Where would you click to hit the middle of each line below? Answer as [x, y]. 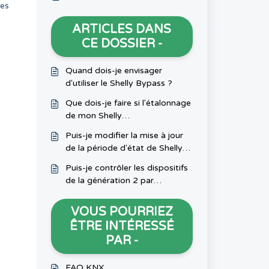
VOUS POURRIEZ [122, 212]
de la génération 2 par [109, 180]
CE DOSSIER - [122, 44]
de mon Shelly [93, 116]
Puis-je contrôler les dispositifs [126, 168]
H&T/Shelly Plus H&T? [109, 161]
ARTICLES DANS [122, 29]
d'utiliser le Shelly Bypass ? [119, 83]
